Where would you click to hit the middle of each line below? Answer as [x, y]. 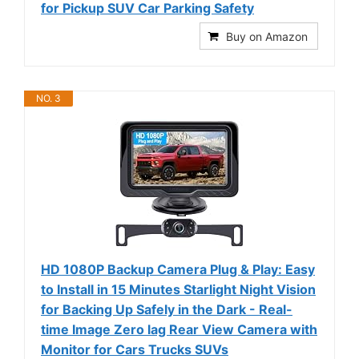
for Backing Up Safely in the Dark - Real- [167, 309]
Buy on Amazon [267, 36]
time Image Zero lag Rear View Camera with [179, 329]
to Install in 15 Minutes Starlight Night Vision [178, 289]
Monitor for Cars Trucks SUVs [135, 349]
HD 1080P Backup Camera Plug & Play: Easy [178, 269]
